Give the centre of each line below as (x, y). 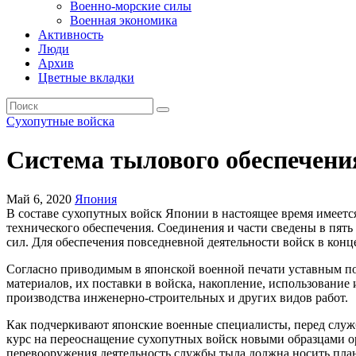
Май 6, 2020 (39, 199)
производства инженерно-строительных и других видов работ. (177, 297)
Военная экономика (124, 20)
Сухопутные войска (60, 121)
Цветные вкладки (86, 77)
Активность (71, 35)
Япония (96, 199)
